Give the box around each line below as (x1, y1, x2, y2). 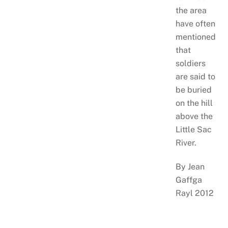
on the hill (175, 98, 213, 108)
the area (175, 6, 207, 16)
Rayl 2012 (175, 188, 214, 198)
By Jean (175, 162, 205, 172)
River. (175, 138, 196, 148)
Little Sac (175, 125, 212, 135)
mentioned (175, 32, 216, 42)
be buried (175, 85, 212, 95)
